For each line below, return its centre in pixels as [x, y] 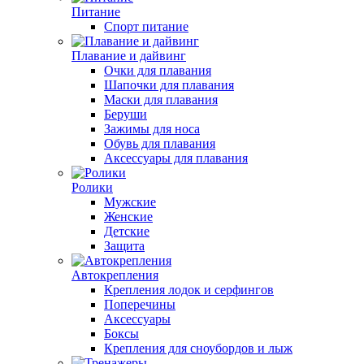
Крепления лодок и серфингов [189, 290]
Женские [128, 217]
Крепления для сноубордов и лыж [198, 348]
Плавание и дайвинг [129, 56]
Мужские [130, 202]
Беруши [126, 114]
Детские [127, 231]
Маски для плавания [161, 100]
